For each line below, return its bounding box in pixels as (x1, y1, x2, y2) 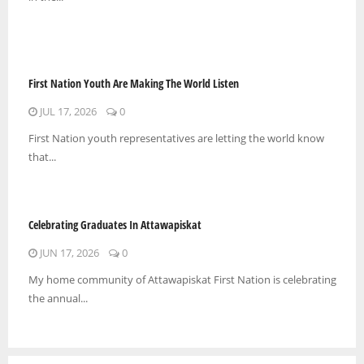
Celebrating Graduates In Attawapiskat (28, 216, 201, 232)
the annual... (28, 290, 88, 305)
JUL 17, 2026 (37, 103, 97, 119)
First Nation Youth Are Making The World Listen (28, 75, 239, 91)
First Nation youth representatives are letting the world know (28, 130, 324, 145)
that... (28, 149, 56, 164)
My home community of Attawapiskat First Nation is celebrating (28, 271, 336, 287)
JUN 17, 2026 (37, 245, 99, 260)
